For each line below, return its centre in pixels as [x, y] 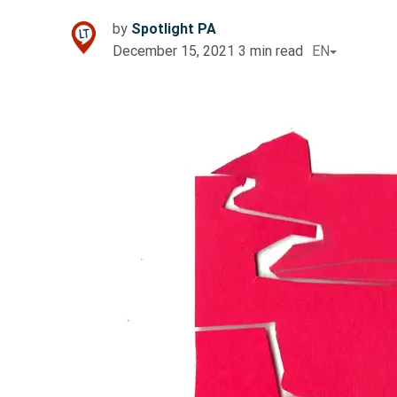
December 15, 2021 [174, 51]
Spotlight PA [174, 29]
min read [276, 51]
